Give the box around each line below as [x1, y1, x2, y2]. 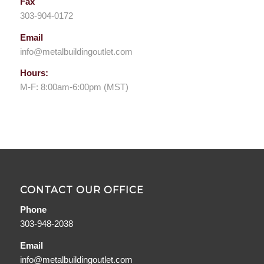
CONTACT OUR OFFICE [19, 184, 144, 196]
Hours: [19, 68, 48, 78]
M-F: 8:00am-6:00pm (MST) [19, 82, 128, 93]
